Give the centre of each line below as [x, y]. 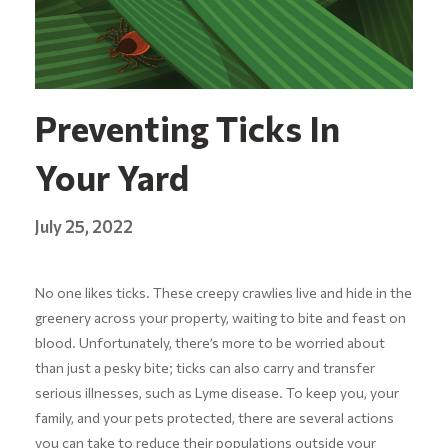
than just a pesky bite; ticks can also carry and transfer [204, 367]
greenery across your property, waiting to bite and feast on [220, 317]
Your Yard [111, 176]
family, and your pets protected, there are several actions [214, 417]
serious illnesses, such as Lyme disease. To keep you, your [216, 392]
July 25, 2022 [83, 225]
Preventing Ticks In [187, 127]
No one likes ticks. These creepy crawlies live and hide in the [223, 292]
